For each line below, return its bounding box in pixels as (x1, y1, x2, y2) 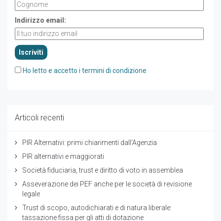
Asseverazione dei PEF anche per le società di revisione (22, 180, 192, 188)
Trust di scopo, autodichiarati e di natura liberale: (22, 204, 172, 212)
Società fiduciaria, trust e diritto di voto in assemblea (22, 166, 183, 175)
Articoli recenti (15, 113, 64, 123)
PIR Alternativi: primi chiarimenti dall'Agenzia (22, 139, 157, 147)
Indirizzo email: (15, 16, 66, 25)
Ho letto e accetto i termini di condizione (23, 67, 147, 75)
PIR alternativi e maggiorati (22, 152, 104, 161)
